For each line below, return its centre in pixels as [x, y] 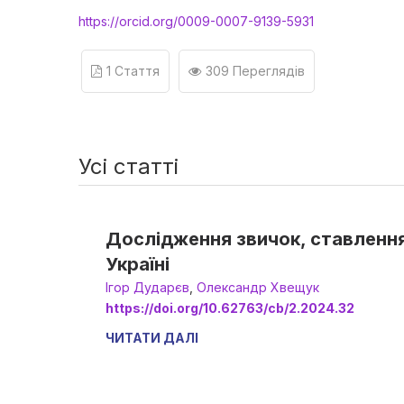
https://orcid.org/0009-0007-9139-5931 [196, 21]
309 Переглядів [255, 71]
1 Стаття [133, 71]
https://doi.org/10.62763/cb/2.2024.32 [230, 308]
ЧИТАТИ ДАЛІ [152, 338]
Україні [138, 264]
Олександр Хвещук [258, 287]
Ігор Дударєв [147, 287]
